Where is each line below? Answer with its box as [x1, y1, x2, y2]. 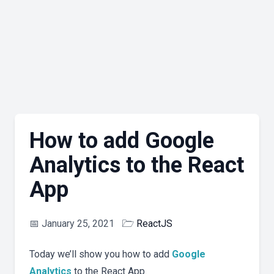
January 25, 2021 [42, 218, 114, 230]
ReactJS [136, 218, 172, 230]
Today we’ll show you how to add [29, 248, 172, 261]
